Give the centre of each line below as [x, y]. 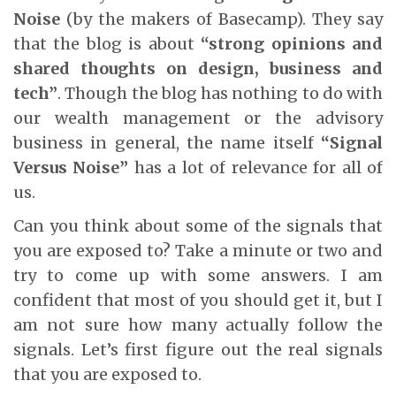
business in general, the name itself [167, 142]
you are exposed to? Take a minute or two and [198, 250]
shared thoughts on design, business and [198, 68]
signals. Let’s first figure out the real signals [198, 349]
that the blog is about [107, 43]
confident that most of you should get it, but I [198, 300]
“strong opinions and [292, 43]
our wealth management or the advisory [198, 118]
